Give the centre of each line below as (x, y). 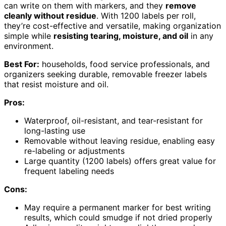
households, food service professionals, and (125, 64)
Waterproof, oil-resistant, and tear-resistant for (114, 120)
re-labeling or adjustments (74, 151)
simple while (29, 36)
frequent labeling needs (69, 171)
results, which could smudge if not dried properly (118, 217)
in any (201, 36)
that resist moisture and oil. (56, 84)
